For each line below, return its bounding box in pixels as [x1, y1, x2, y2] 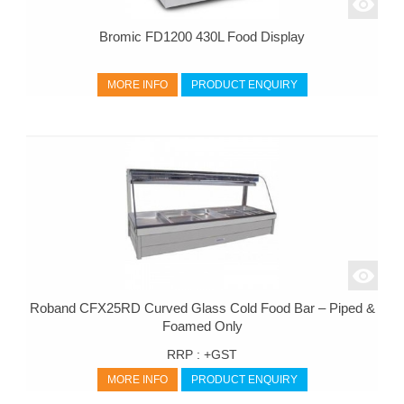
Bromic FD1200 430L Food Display [99, 29, 305, 44]
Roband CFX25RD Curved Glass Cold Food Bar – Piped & [29, 301, 375, 317]
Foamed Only [161, 319, 243, 335]
